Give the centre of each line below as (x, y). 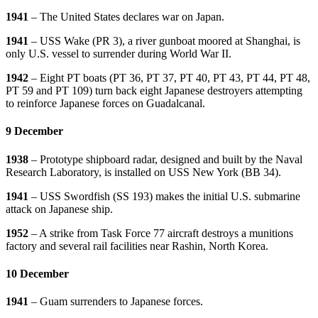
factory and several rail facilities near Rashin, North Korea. (137, 246)
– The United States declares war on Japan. (128, 17)
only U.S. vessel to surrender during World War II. (119, 54)
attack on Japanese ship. (59, 209)
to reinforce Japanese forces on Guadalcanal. (105, 104)
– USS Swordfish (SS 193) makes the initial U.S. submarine (166, 196)
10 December (37, 273)
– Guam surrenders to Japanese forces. (117, 302)
